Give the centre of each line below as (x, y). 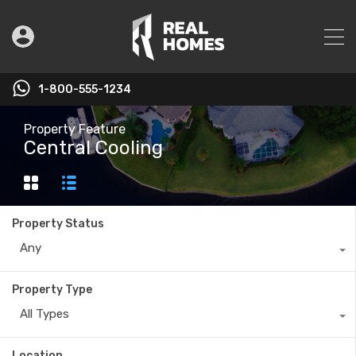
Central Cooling (93, 148)
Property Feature (75, 129)
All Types (44, 314)
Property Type (52, 290)
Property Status (58, 224)
